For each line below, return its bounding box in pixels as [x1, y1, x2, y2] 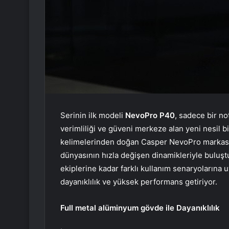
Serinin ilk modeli [60, 110, 125, 120]
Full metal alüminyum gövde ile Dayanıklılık [60, 202, 224, 213]
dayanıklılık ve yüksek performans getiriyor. [60, 176, 219, 187]
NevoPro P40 [125, 110, 175, 120]
